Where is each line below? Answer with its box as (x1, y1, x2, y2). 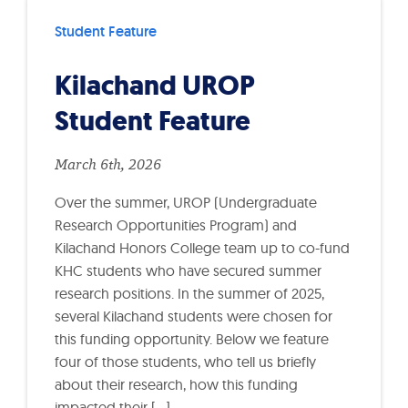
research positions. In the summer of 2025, (55, 283, 324, 302)
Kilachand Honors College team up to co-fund (55, 238, 350, 257)
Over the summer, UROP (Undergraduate (55, 192, 317, 211)
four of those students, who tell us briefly (55, 352, 316, 371)
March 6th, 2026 (55, 158, 161, 173)
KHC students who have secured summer (55, 260, 321, 280)
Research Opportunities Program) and (55, 215, 297, 234)
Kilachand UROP (55, 66, 255, 104)
